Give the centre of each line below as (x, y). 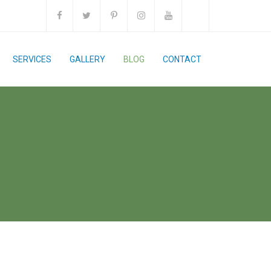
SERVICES (32, 59)
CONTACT (182, 59)
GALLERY (87, 59)
